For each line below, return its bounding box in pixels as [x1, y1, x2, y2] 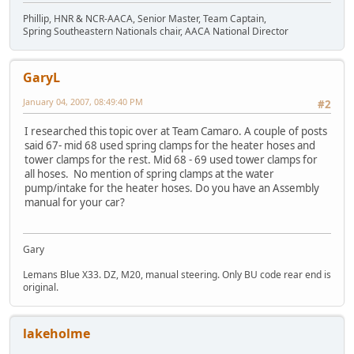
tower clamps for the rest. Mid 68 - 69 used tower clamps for [24, 153, 318, 168]
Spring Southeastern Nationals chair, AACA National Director [23, 24, 288, 39]
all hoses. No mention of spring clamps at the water [24, 167, 274, 182]
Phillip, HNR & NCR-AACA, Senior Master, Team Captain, [23, 12, 266, 26]
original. [23, 280, 58, 294]
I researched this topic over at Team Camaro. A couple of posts [24, 124, 327, 139]
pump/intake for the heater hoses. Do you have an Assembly [24, 181, 319, 196]
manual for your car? [24, 195, 125, 210]
